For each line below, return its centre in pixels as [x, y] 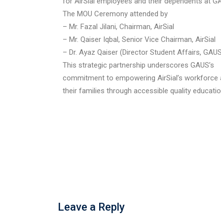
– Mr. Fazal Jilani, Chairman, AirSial [118, 27]
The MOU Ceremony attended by [115, 14]
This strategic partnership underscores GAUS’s [138, 65]
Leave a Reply [91, 207]
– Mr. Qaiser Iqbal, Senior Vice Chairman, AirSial [139, 39]
